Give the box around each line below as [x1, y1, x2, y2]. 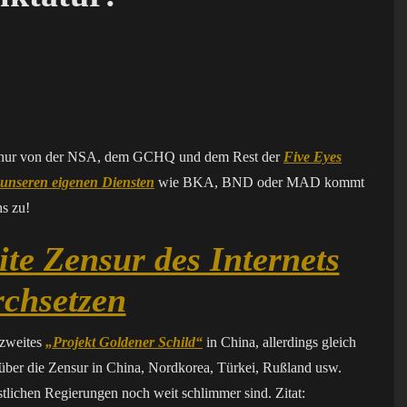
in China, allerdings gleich [203, 334, 356, 350]
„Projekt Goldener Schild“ [45, 334, 203, 350]
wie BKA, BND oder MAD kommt [154, 174, 364, 190]
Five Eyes [283, 149, 342, 164]
